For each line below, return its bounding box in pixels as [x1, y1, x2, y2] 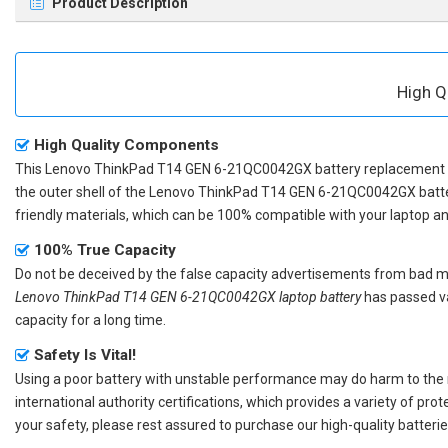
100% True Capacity [34, 240, 176, 259]
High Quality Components [34, 135, 219, 154]
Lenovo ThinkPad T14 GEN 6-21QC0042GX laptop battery [15, 288, 361, 305]
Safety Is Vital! [34, 345, 136, 364]
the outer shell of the [15, 183, 149, 200]
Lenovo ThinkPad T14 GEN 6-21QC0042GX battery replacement [45, 160, 445, 177]
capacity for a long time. [15, 311, 166, 328]
